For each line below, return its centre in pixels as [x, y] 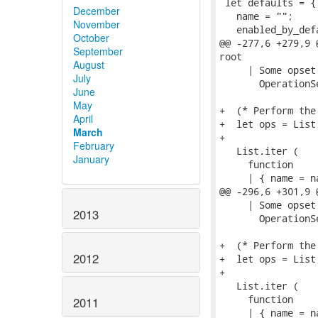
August [89, 65]
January [91, 159]
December [97, 11]
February [94, 146]
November [97, 24]
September [98, 51]
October [91, 38]
